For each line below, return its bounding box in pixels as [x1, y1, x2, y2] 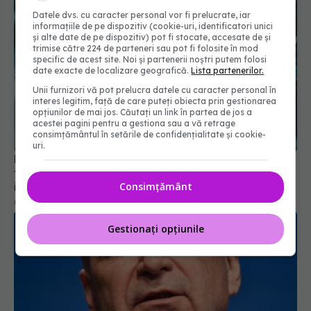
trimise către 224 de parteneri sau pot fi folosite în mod [33, 43, 259, 53]
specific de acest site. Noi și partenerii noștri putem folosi [33, 54, 267, 65]
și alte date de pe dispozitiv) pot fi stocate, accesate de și [33, 32, 271, 42]
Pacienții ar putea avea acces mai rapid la [14, 151, 254, 166]
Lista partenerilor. [191, 65, 264, 76]
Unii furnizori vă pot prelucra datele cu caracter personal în [33, 85, 277, 95]
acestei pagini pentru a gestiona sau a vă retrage [33, 118, 236, 128]
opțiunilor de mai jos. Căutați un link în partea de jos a [33, 107, 253, 117]
